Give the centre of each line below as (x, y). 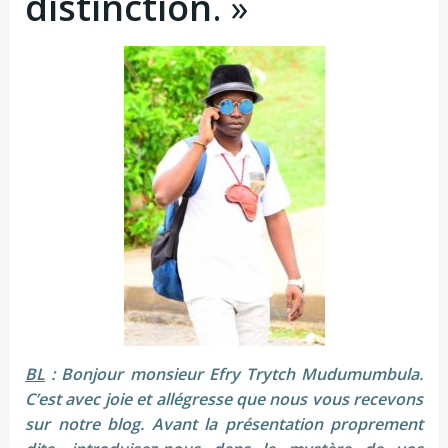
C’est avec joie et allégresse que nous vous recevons (224, 399)
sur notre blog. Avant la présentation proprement (224, 424)
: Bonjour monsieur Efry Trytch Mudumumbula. (234, 374)
